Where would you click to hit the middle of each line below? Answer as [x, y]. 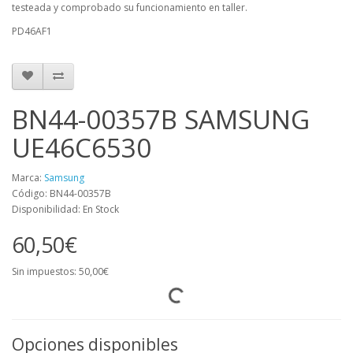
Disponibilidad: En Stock [65, 209]
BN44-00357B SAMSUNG [161, 119]
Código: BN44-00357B [61, 193]
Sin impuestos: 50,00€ [60, 271]
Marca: [28, 177]
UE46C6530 [82, 147]
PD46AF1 [32, 31]
